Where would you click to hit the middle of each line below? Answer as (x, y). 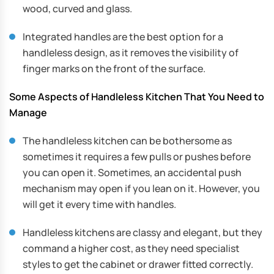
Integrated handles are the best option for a (123, 36)
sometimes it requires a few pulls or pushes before (137, 156)
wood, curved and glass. (77, 8)
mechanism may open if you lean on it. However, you (141, 188)
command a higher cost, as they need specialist (131, 248)
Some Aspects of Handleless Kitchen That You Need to (137, 96)
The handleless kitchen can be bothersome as (127, 140)
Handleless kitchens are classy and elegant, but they (143, 232)
